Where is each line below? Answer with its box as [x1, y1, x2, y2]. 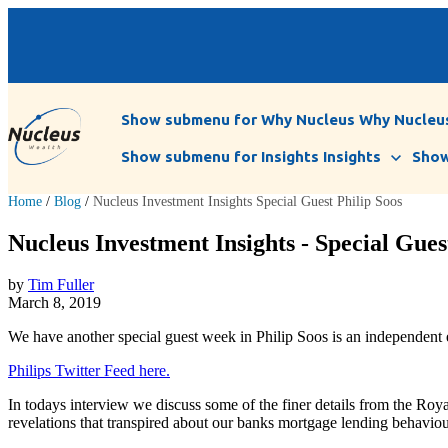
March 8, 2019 [8, 294, 101, 312]
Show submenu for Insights [121, 148, 319, 166]
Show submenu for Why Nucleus [121, 111, 355, 129]
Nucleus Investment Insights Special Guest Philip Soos [93, 193, 402, 209]
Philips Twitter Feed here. [8, 362, 170, 380]
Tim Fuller [28, 276, 94, 294]
